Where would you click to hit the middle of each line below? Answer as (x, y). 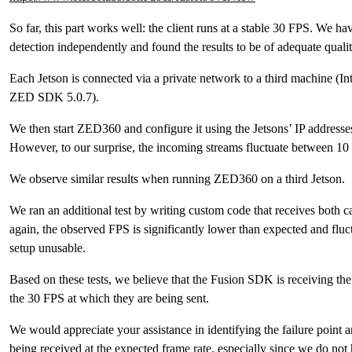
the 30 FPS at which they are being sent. (109, 298)
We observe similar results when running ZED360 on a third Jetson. (177, 179)
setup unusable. (48, 248)
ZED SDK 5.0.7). (54, 97)
